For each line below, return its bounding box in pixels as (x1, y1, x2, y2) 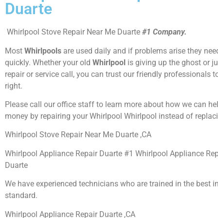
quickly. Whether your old (5, 57, 92, 67)
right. (5, 81, 22, 91)
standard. (5, 191, 37, 200)
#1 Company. (142, 27, 187, 37)
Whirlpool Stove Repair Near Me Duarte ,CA (5, 130, 151, 140)
